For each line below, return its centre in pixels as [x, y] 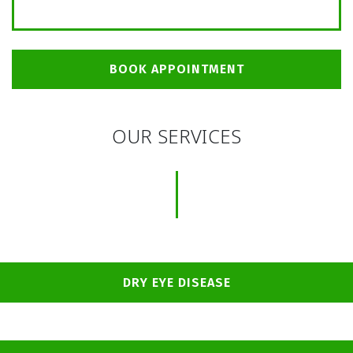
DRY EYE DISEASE [176, 282]
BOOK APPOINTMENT [176, 69]
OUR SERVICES [176, 136]
